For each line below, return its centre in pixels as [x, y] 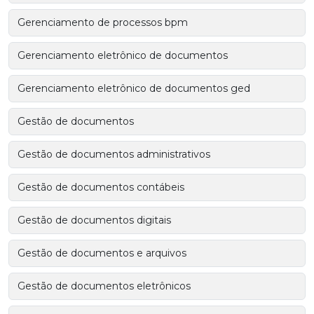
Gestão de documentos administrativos [114, 154]
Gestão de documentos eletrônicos [104, 286]
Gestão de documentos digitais [94, 220]
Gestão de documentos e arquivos [102, 253]
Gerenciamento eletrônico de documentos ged [134, 88]
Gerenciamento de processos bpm [103, 22]
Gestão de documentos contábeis [101, 187]
